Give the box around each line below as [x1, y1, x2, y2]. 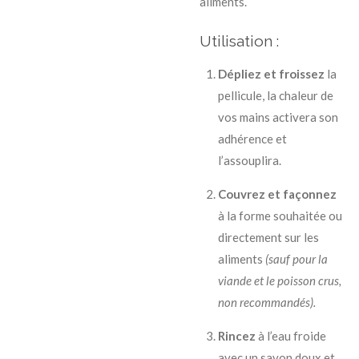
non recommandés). [217, 295, 316, 310]
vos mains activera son [217, 110, 338, 125]
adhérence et [217, 131, 287, 147]
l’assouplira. [217, 153, 281, 168]
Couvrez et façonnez [217, 187, 337, 202]
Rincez [217, 329, 256, 344]
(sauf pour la [264, 252, 328, 267]
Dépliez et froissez [217, 67, 325, 82]
